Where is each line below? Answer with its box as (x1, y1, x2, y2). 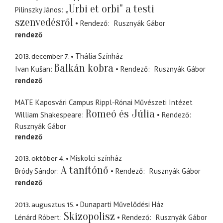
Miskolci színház (70, 153, 122, 163)
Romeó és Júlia (86, 107, 155, 120)
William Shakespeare (15, 110, 82, 119)
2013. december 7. (15, 50, 69, 63)
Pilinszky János (15, 4, 61, 14)
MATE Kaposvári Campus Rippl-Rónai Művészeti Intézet (15, 97, 193, 107)
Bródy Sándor (15, 166, 57, 176)
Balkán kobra (54, 62, 113, 75)
